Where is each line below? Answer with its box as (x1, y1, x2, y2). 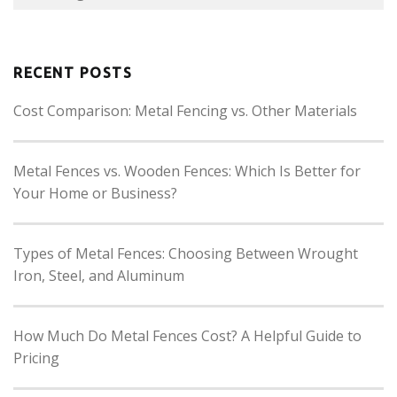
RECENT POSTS (13, 64, 132, 81)
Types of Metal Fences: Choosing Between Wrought (13, 243, 358, 263)
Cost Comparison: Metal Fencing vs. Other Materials (13, 100, 357, 121)
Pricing (13, 347, 59, 368)
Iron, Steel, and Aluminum (13, 265, 184, 285)
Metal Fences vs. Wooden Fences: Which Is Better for (13, 160, 361, 181)
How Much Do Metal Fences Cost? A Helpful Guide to (13, 325, 362, 346)
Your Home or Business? (13, 183, 177, 203)
